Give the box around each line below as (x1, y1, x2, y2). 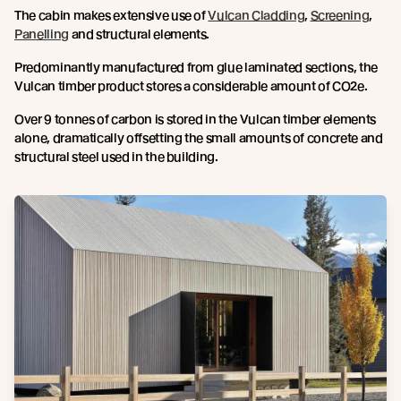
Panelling (14, 26, 69, 41)
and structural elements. (68, 26, 210, 41)
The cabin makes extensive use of (14, 7, 209, 22)
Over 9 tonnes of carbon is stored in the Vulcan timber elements (14, 111, 376, 126)
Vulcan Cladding (208, 7, 305, 22)
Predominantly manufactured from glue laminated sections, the (14, 59, 378, 74)
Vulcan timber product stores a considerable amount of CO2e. (14, 78, 368, 93)
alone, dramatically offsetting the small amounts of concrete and (14, 130, 383, 145)
